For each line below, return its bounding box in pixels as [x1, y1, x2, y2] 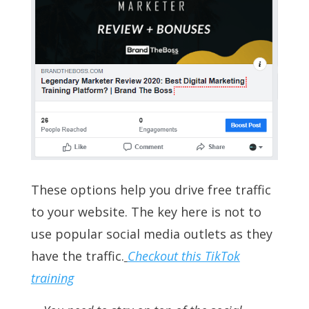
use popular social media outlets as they [30, 226, 272, 243]
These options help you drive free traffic [30, 181, 271, 199]
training [30, 270, 74, 287]
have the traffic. [30, 248, 124, 265]
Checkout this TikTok [127, 248, 240, 265]
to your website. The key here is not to [30, 203, 261, 221]
